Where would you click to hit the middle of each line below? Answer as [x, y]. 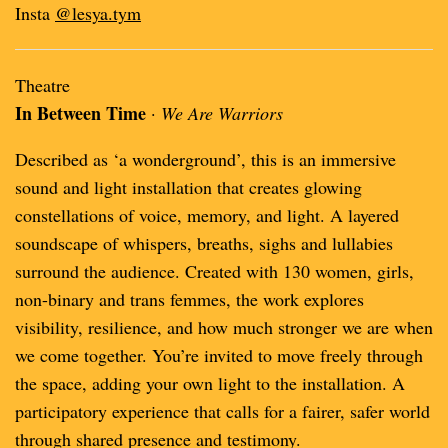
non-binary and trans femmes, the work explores [189, 299]
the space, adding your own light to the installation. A [210, 383]
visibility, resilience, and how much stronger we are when [224, 327]
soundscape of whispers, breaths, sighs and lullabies [204, 243]
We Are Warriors [222, 113]
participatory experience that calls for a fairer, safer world [222, 411]
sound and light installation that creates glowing [188, 187]
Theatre [42, 85]
